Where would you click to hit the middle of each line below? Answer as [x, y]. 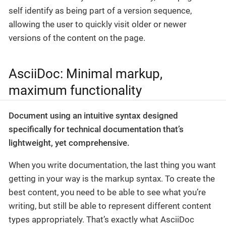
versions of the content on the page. [77, 38]
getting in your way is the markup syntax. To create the [112, 178]
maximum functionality [75, 90]
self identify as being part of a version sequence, [100, 11]
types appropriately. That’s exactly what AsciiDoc [101, 219]
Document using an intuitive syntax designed [93, 115]
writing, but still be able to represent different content [110, 206]
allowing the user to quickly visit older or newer [98, 24]
